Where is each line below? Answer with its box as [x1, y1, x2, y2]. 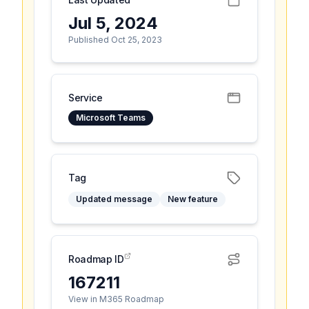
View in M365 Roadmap [68, 294, 164, 304]
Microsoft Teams [76, 112, 146, 123]
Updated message [76, 194, 152, 204]
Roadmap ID [68, 253, 124, 265]
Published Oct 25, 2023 [68, 34, 162, 45]
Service [68, 92, 103, 103]
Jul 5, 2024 [68, 13, 158, 33]
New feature [168, 194, 218, 204]
